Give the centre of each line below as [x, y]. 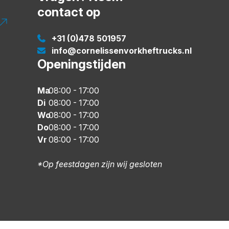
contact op [69, 12]
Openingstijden [82, 64]
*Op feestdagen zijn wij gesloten [100, 164]
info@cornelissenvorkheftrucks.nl [122, 50]
